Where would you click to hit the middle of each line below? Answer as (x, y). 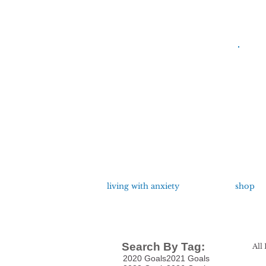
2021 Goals (188, 258)
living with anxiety (143, 186)
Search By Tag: (163, 247)
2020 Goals (145, 258)
